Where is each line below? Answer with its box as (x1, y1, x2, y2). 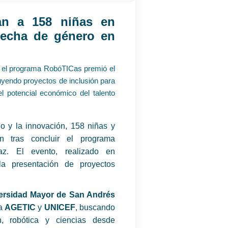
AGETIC (5, 203, 36, 212)
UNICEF (44, 203, 75, 212)
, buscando (75, 203, 116, 212)
